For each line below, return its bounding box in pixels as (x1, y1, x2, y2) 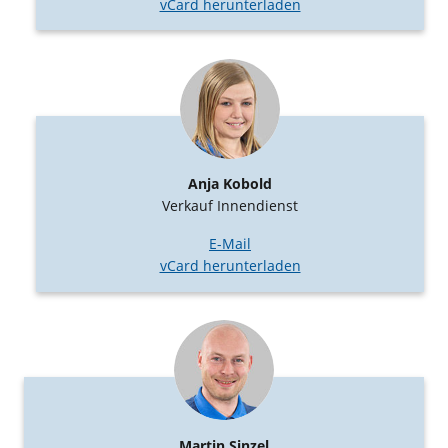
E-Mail (209, 234, 251, 254)
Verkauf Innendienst (162, 196, 298, 216)
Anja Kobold (188, 174, 272, 194)
